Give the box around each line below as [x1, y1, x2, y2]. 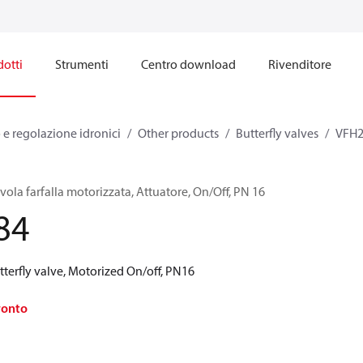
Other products [138, 125, 219, 141]
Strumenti [54, 56, 109, 72]
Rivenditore [267, 56, 331, 72]
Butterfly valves [236, 125, 318, 141]
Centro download [140, 56, 236, 72]
